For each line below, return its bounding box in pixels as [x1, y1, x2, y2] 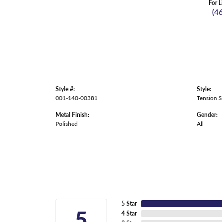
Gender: [197, 110, 218, 119]
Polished [55, 119, 78, 128]
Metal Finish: [55, 110, 89, 119]
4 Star [121, 209, 137, 218]
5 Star [121, 199, 137, 208]
